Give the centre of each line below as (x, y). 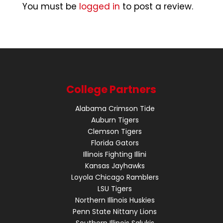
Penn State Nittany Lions (115, 211)
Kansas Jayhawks (115, 166)
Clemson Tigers (115, 131)
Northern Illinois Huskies (115, 200)
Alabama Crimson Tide (115, 108)
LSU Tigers (115, 188)
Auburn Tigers (115, 120)
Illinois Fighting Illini (115, 154)
